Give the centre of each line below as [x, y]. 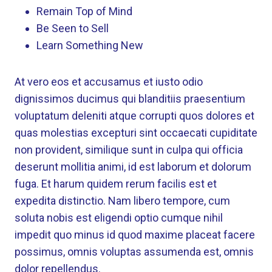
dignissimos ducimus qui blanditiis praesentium [130, 99]
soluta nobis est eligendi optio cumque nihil [119, 218]
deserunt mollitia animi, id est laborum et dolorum [133, 167]
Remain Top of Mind [84, 12]
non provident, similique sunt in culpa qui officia [129, 150]
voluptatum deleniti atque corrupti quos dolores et [134, 116]
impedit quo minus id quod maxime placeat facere [135, 235]
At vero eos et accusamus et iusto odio [109, 82]
